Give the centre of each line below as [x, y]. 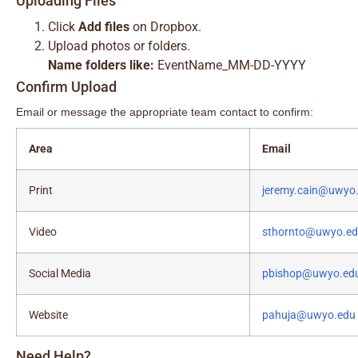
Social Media [60, 274]
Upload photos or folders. [119, 46]
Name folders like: [101, 65]
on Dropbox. [165, 27]
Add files [104, 27]
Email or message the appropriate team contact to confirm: [165, 112]
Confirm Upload [66, 87]
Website [48, 315]
